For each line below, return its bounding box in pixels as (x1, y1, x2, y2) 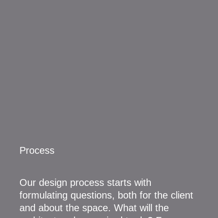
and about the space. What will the (19, 202, 169, 214)
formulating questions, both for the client (19, 190, 193, 201)
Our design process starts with (19, 177, 151, 188)
